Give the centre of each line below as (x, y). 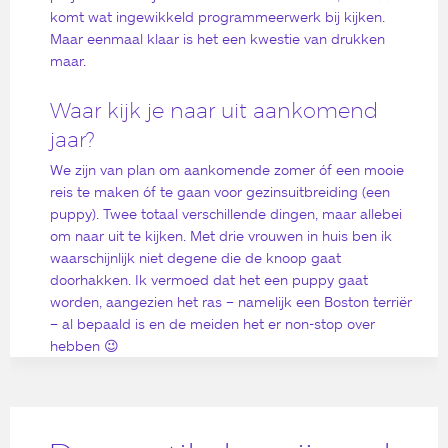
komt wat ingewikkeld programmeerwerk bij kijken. (217, 17)
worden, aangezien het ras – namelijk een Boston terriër (231, 301)
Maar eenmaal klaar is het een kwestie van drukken (217, 39)
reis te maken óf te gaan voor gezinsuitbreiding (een (220, 191)
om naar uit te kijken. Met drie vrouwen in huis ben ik (221, 235)
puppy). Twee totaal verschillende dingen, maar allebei (226, 213)
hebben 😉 (84, 345)
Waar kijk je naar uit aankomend (214, 110)
